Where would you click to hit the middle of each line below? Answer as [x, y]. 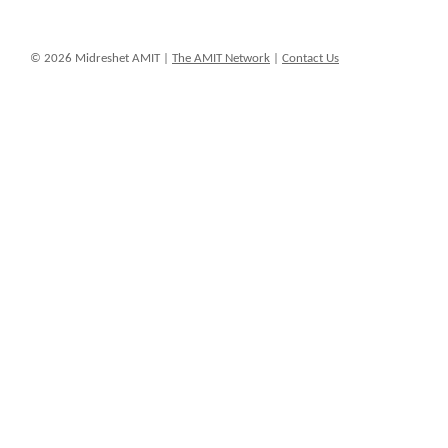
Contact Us [310, 58]
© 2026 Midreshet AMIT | [101, 58]
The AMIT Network [221, 58]
